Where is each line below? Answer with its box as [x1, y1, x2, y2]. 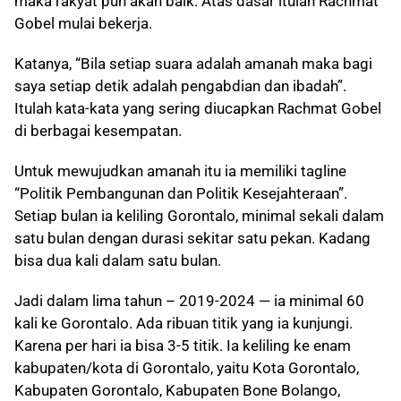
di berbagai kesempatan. [14, 122, 182, 140]
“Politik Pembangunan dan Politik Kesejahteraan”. [14, 184, 347, 202]
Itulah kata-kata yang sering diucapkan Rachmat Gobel [14, 99, 381, 117]
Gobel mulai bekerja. [14, 14, 152, 32]
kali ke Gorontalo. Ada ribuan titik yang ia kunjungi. [14, 314, 353, 332]
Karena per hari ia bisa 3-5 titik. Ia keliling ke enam [14, 337, 351, 354]
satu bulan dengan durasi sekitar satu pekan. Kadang [14, 229, 371, 247]
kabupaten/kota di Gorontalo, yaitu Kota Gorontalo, [14, 359, 359, 377]
